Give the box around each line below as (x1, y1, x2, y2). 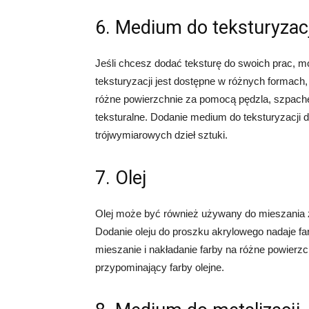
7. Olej (95, 167, 147, 189)
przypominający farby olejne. (95, 261, 224, 273)
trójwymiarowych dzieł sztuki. (95, 129, 228, 141)
